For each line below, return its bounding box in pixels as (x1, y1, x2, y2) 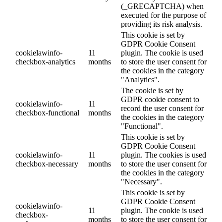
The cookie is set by (121, 86, 183, 95)
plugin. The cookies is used (121, 151, 206, 160)
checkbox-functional (15, 109, 79, 117)
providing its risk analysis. (121, 20, 202, 29)
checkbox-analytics (15, 57, 75, 66)
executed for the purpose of (121, 11, 206, 20)
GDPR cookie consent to (121, 95, 199, 104)
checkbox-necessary (15, 160, 78, 168)
